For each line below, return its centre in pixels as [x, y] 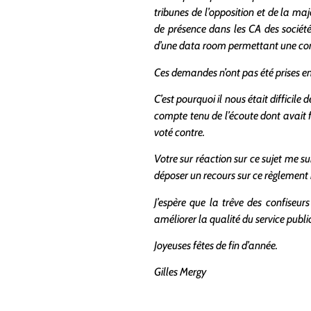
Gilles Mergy [180, 272]
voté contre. [179, 132]
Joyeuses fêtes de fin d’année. [216, 246]
